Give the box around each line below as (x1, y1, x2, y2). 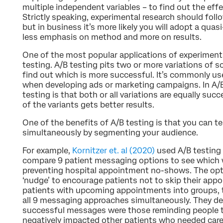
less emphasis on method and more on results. (22, 32, 202, 42)
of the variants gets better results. (22, 100, 154, 110)
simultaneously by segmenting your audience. (22, 127, 198, 137)
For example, (22, 145, 72, 155)
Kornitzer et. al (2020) (72, 145, 155, 155)
